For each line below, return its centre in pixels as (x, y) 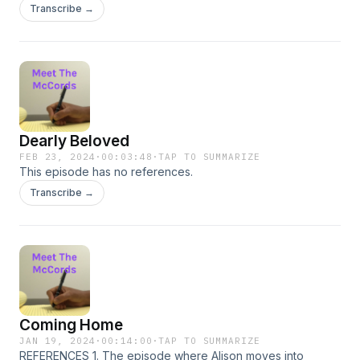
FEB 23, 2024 (57, 157)
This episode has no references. (106, 172)
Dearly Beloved (74, 141)
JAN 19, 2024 (57, 341)
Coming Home (71, 325)
